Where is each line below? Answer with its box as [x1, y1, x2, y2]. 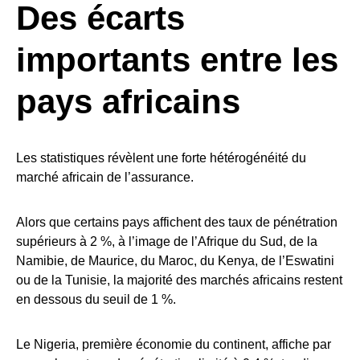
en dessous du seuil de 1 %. [16, 292, 176, 307]
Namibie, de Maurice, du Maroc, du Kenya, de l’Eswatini [16, 254, 334, 268]
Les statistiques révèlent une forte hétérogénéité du [16, 151, 306, 166]
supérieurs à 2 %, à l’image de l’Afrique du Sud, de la [16, 235, 317, 249]
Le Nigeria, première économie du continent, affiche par [16, 337, 331, 352]
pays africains [16, 83, 240, 121]
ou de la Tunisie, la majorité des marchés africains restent [16, 273, 342, 288]
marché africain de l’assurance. [16, 170, 194, 185]
